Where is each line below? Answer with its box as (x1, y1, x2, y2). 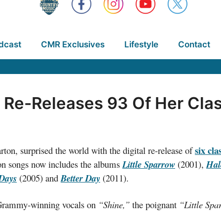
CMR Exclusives (40, 39, 105, 49)
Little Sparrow (122, 158, 175, 171)
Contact (178, 39, 210, 49)
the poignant (130, 198, 179, 211)
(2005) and (17, 172, 61, 184)
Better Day (61, 172, 100, 185)
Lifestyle (124, 39, 158, 49)
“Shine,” (98, 198, 130, 211)
